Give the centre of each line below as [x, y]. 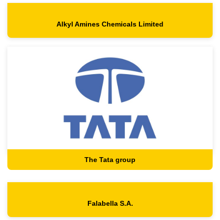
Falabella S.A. [110, 204]
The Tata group [110, 160]
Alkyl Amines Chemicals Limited [110, 24]
